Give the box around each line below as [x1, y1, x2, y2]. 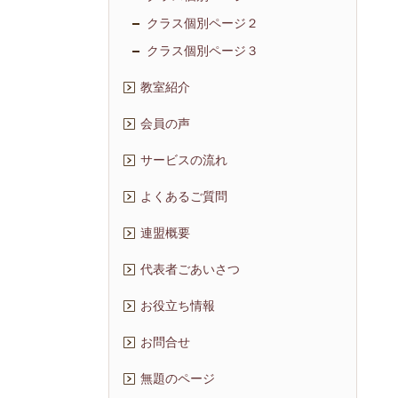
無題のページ [140, 371, 215, 387]
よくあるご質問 [140, 189, 227, 205]
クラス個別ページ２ [147, 16, 259, 32]
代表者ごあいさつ [140, 262, 240, 278]
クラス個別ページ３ [147, 44, 259, 60]
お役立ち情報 [140, 298, 215, 314]
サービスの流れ [140, 153, 227, 169]
